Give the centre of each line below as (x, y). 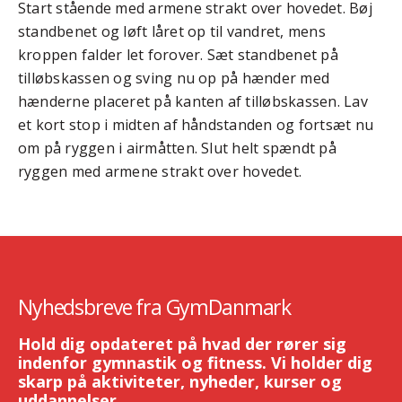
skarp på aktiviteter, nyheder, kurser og (180, 382)
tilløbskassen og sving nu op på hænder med (174, 79)
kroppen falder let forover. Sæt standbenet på (178, 55)
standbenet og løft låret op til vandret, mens (172, 32)
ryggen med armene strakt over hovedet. (160, 172)
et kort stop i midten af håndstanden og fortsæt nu (196, 125)
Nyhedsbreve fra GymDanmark (155, 307)
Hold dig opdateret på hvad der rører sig (182, 344)
